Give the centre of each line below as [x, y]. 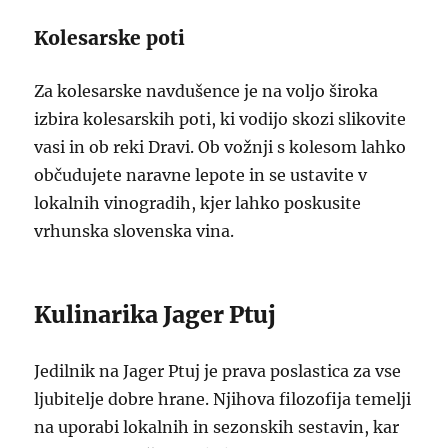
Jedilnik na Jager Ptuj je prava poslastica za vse [218, 371]
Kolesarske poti [110, 38]
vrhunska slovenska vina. [134, 231]
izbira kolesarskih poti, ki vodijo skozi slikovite [220, 119]
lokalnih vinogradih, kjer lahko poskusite [198, 203]
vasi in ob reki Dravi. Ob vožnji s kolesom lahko [220, 147]
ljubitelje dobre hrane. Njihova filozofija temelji [223, 399]
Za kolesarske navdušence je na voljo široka [206, 91]
